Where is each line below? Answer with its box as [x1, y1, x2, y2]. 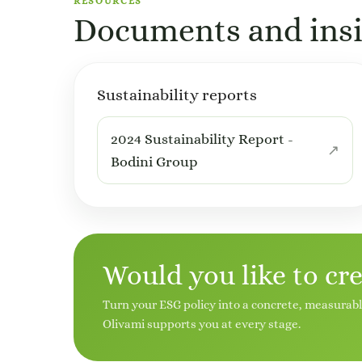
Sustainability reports [97, 85, 257, 104]
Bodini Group [111, 153, 198, 170]
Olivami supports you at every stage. [103, 316, 301, 331]
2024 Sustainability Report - [111, 130, 293, 147]
